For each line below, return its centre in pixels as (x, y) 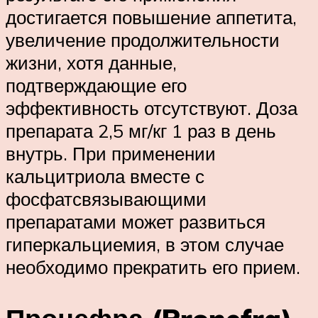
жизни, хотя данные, (91, 63)
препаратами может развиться (136, 222)
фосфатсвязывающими (106, 199)
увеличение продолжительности (143, 40)
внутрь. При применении (111, 154)
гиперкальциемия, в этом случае (145, 245)
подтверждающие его (96, 86)
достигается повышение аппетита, (151, 17)
